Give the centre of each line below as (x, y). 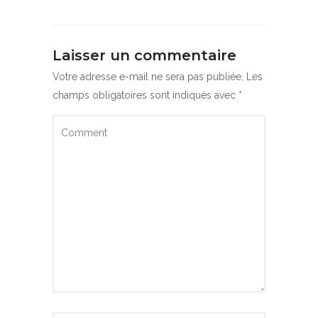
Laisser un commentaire (144, 56)
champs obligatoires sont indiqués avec (146, 95)
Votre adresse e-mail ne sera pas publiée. (148, 77)
